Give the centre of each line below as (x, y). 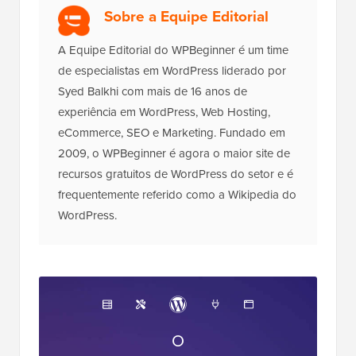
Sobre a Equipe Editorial (186, 16)
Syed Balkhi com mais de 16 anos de (153, 92)
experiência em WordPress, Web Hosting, (164, 112)
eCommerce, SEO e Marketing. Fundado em (172, 133)
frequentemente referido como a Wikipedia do (177, 195)
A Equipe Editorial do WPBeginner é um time (173, 50)
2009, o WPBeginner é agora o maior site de (174, 154)
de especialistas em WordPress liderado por (172, 71)
